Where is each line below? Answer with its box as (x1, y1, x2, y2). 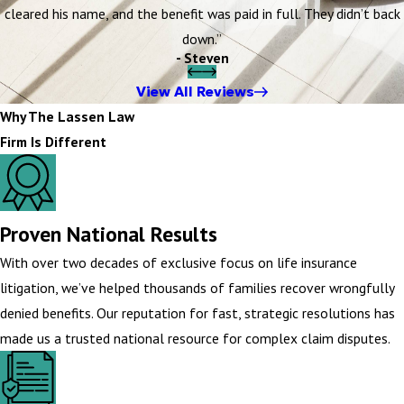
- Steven (175, 48, 229, 67)
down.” (182, 29, 222, 48)
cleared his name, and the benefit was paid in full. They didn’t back (4, 4, 400, 23)
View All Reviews (135, 83, 254, 101)
